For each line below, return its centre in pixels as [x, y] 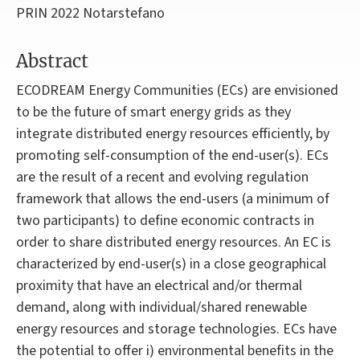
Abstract [52, 61]
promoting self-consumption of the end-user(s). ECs [172, 156]
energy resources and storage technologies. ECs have [176, 329]
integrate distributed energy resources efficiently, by [173, 134]
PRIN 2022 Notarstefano [90, 14]
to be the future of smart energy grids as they [153, 112]
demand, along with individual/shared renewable [162, 308]
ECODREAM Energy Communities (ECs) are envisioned [177, 91]
